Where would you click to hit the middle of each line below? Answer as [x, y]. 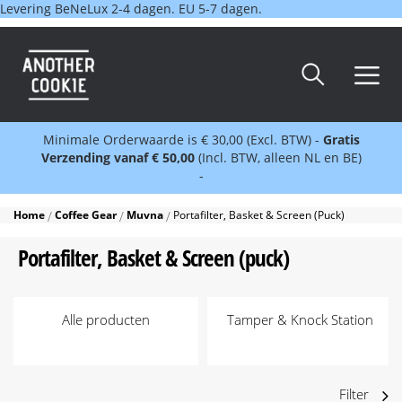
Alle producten [106, 320]
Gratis [339, 140]
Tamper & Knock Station [300, 320]
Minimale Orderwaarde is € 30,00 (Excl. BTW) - [181, 140]
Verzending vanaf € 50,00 [119, 158]
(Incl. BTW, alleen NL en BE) [280, 158]
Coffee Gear [87, 215]
